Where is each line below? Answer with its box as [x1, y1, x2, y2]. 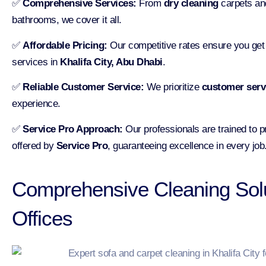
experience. [12, 98, 61, 110]
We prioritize [144, 81, 202, 93]
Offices [12, 207, 72, 230]
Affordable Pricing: [23, 39, 107, 51]
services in [12, 56, 60, 68]
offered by [12, 140, 56, 151]
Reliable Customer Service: [23, 81, 144, 93]
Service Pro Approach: [23, 123, 123, 135]
